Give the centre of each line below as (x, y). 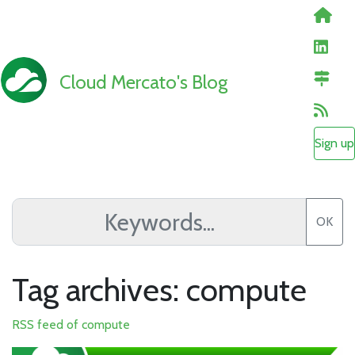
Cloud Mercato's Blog (144, 82)
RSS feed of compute (71, 324)
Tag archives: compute (159, 290)
